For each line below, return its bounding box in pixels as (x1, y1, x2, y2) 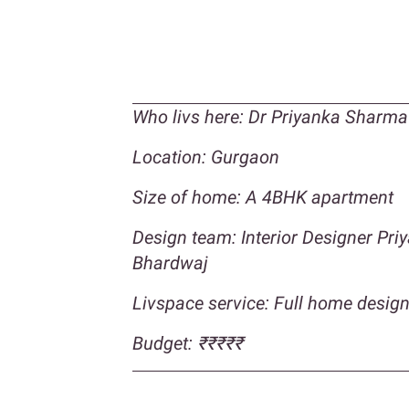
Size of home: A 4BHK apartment (132, 186, 393, 209)
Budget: (132, 332, 197, 355)
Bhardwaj (132, 252, 208, 275)
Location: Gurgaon (132, 146, 279, 169)
